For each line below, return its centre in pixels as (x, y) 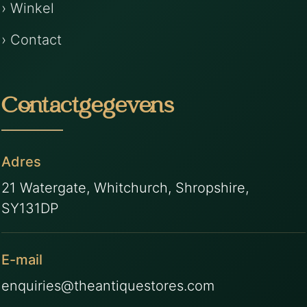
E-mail (22, 259)
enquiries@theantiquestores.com (108, 285)
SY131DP (30, 208)
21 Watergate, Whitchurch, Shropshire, (125, 187)
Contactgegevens (88, 108)
